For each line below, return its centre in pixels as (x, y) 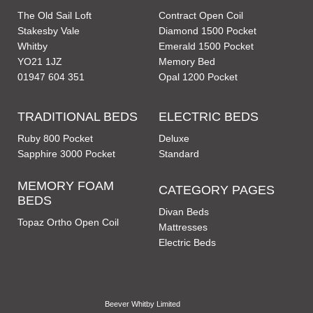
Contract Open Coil (201, 15)
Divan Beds (183, 212)
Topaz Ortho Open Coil (68, 222)
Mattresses (183, 227)
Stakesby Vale (49, 31)
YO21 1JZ (40, 61)
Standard (179, 154)
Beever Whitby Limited (142, 304)
